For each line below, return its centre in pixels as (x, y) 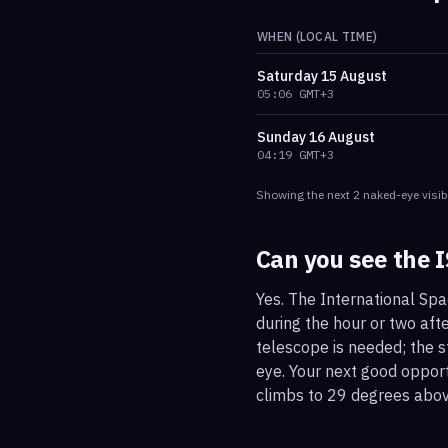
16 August (342, 137)
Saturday (287, 76)
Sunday (281, 137)
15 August (354, 76)
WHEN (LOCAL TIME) (317, 36)
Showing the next (304, 194)
